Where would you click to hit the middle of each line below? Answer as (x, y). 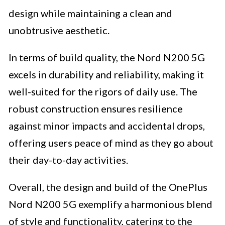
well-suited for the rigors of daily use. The (103, 92)
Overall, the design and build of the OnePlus (108, 187)
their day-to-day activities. (68, 160)
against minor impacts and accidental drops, (107, 126)
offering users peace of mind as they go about (111, 143)
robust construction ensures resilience (96, 109)
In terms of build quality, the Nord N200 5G (107, 58)
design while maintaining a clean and (90, 13)
